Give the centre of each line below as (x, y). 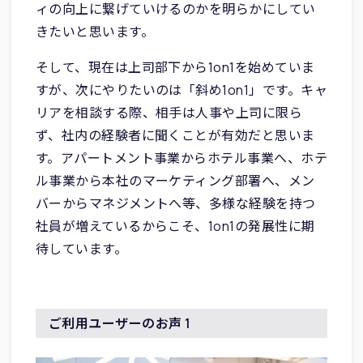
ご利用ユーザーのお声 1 (120, 323)
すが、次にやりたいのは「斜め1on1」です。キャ (181, 90)
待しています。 (81, 248)
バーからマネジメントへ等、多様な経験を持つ (175, 203)
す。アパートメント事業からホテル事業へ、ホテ (181, 158)
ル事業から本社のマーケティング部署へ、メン (175, 180)
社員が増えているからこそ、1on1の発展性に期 (175, 226)
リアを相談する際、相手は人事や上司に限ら (169, 112)
